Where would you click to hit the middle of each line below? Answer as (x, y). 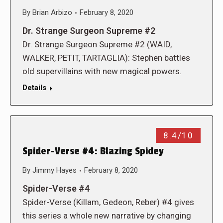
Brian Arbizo (52, 12)
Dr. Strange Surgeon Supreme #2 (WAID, (97, 44)
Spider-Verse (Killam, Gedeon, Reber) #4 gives (108, 202)
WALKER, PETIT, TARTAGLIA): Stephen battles (106, 58)
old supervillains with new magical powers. (102, 71)
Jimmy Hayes (55, 170)
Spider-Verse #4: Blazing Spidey (93, 151)
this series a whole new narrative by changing (107, 216)
